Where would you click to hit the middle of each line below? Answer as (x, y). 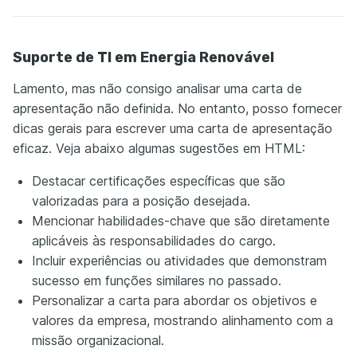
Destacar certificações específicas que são (159, 180)
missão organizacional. (98, 340)
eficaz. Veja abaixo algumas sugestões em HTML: (159, 148)
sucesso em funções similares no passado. (157, 280)
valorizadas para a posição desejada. (141, 200)
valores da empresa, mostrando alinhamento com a (182, 320)
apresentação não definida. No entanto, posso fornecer (177, 108)
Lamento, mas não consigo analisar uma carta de (157, 88)
